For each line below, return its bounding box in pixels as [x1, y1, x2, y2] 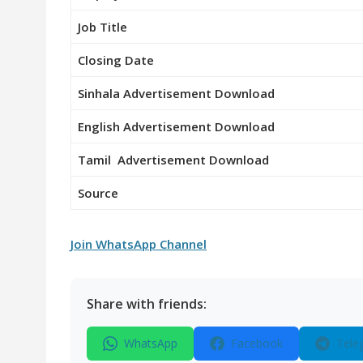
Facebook [231, 335, 283, 351]
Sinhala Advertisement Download [78, 84, 275, 101]
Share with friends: [87, 294, 207, 313]
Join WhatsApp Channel [70, 235, 207, 252]
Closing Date [78, 51, 154, 68]
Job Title [78, 18, 127, 35]
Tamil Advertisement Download [78, 151, 269, 168]
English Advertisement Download [78, 117, 275, 135]
